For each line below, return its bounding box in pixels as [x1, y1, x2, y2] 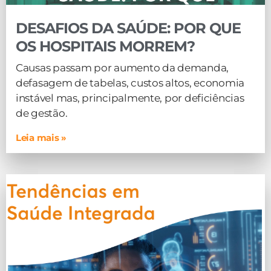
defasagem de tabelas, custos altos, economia [16, 77, 245, 89]
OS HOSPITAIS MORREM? [16, 38, 195, 55]
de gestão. [16, 107, 68, 119]
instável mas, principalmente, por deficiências [16, 92, 244, 104]
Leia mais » [16, 132, 67, 143]
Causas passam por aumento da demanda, [16, 62, 229, 74]
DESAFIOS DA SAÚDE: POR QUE [16, 19, 241, 37]
